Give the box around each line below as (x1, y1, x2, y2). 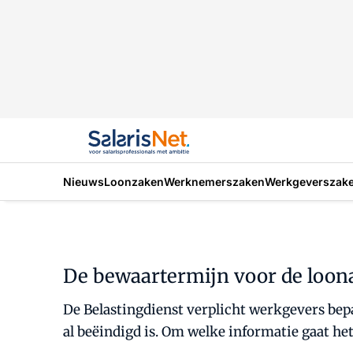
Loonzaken (104, 174, 164, 188)
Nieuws (63, 174, 104, 188)
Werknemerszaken (164, 174, 265, 188)
